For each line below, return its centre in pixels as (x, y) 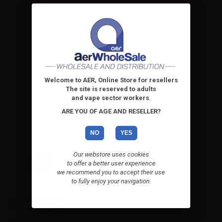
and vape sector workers (110, 98)
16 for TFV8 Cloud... (37, 208)
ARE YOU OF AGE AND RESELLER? (111, 111)
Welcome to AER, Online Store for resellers (111, 80)
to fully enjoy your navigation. (111, 181)
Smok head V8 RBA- (37, 201)
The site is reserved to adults (111, 89)
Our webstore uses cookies (111, 154)
